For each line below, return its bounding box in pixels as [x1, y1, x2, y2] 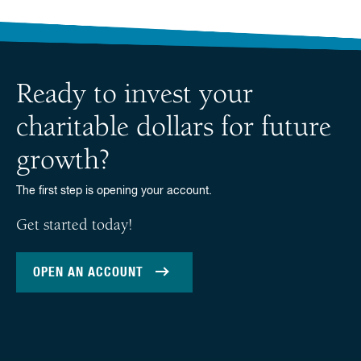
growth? [16, 147, 110, 176]
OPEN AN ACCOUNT [33, 266, 143, 279]
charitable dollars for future [16, 114, 331, 143]
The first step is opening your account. [16, 185, 215, 197]
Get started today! [16, 218, 133, 234]
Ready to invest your [16, 81, 253, 110]
